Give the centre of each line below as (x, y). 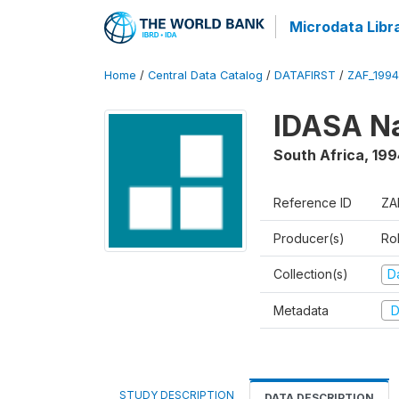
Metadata (301, 310)
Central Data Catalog (205, 75)
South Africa (319, 155)
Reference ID (313, 203)
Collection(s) (311, 274)
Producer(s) (309, 238)
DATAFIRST (305, 75)
